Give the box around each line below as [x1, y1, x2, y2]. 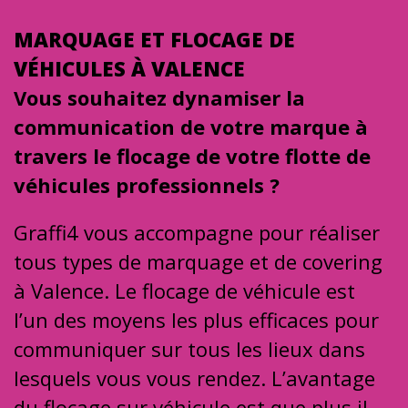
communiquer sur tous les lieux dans [14, 335, 365, 362]
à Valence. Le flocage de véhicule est [14, 277, 355, 304]
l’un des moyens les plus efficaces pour [14, 306, 379, 333]
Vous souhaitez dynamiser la [14, 84, 305, 111]
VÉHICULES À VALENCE [14, 55, 245, 82]
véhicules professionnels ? [14, 171, 280, 199]
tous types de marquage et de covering [14, 248, 382, 275]
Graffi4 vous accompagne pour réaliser [14, 219, 380, 246]
